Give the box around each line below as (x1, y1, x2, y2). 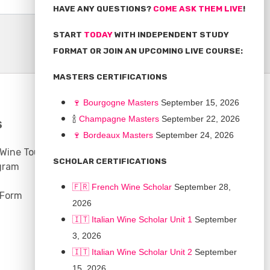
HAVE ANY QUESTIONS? (53, 4, 153, 13)
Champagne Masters (79, 114, 159, 124)
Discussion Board (80, 146, 159, 158)
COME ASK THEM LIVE (153, 4, 243, 13)
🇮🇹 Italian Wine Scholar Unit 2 (72, 247, 192, 257)
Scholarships (80, 160, 138, 172)
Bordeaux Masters (83, 130, 153, 140)
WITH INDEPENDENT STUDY (115, 30, 229, 39)
